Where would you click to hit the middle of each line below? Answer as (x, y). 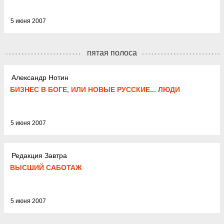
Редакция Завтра (39, 155)
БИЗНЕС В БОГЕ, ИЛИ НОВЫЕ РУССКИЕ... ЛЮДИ (95, 89)
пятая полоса (112, 53)
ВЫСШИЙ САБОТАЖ (46, 167)
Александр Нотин (40, 77)
